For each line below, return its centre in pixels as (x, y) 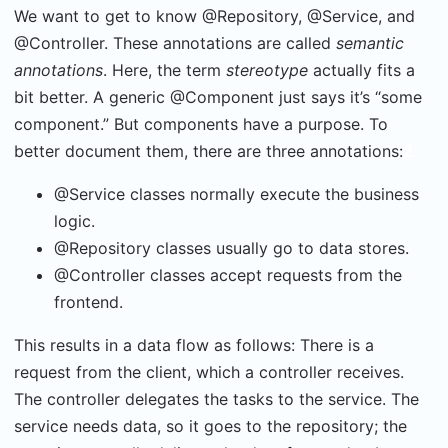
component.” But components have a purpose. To (201, 123)
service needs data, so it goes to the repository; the (210, 425)
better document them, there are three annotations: (208, 150)
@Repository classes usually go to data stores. (231, 247)
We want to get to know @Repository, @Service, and (214, 15)
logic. (74, 220)
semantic (370, 42)
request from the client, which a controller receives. (209, 371)
